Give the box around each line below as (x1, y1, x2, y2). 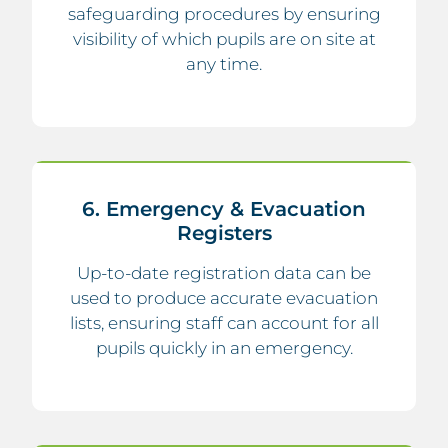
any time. (186, 53, 262, 74)
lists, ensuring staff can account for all (69, 312, 379, 333)
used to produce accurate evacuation (70, 287, 378, 308)
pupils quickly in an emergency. (95, 337, 353, 358)
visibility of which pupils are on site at (72, 28, 376, 49)
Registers (176, 220, 272, 245)
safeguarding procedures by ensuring (67, 3, 381, 24)
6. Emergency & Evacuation (82, 196, 366, 221)
